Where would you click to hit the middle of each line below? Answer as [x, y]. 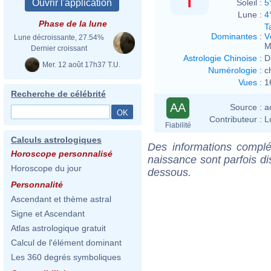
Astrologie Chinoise [220, 58]
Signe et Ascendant [48, 214]
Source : [246, 107]
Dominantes [234, 36]
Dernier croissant [59, 48]
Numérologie [233, 70]
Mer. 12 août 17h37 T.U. [80, 64]
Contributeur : [236, 119]
